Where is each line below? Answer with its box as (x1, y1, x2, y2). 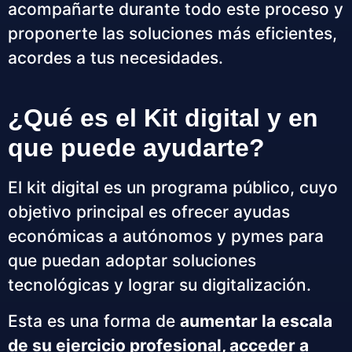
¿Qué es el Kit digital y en (8, 104, 318, 133)
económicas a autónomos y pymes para (8, 226, 324, 247)
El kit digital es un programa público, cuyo (8, 178, 338, 198)
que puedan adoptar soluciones (8, 251, 256, 271)
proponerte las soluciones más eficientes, (8, 24, 337, 44)
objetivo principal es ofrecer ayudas (8, 202, 290, 222)
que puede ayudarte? (8, 134, 265, 163)
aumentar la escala (180, 310, 332, 331)
